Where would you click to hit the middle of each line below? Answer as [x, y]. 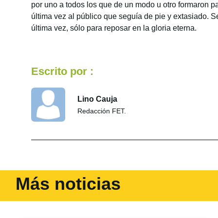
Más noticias [68, 184]
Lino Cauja [97, 99]
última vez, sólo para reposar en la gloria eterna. [114, 28]
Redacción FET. [102, 111]
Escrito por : [62, 72]
